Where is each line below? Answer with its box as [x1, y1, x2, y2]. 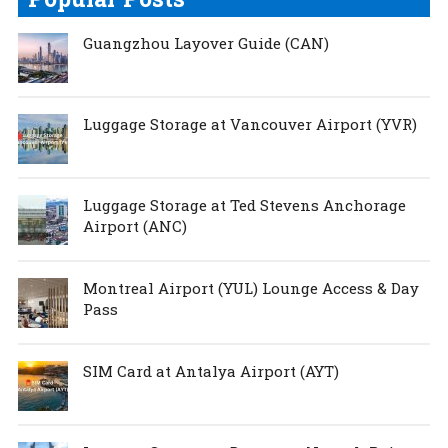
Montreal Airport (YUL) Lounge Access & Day [82, 277, 419, 298]
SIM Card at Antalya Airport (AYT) [82, 360, 339, 381]
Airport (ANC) [82, 215, 187, 236]
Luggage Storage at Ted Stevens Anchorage [82, 194, 406, 215]
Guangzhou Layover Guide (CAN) [82, 32, 329, 53]
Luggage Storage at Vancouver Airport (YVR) [82, 113, 417, 134]
